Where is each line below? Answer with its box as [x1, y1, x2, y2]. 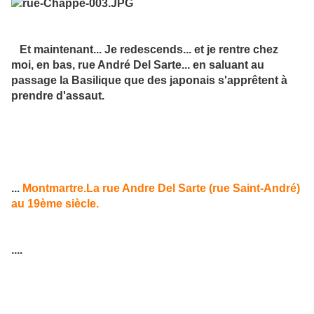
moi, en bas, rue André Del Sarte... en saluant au [11, 59, 264, 71]
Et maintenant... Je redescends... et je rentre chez [11, 43, 278, 56]
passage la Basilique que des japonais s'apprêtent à [11, 74, 287, 87]
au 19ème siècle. [11, 198, 99, 210]
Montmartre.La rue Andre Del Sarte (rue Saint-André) [22, 182, 300, 195]
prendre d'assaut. [11, 90, 104, 102]
